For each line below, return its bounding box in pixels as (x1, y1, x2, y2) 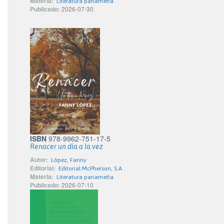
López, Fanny (51, 156, 86, 163)
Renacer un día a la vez (30, 142, 103, 150)
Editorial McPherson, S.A (58, 164, 122, 172)
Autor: (30, 154, 48, 164)
